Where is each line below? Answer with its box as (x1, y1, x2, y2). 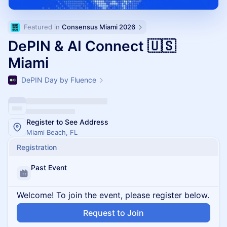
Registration (17, 143, 57, 152)
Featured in (24, 23, 62, 31)
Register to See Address (26, 118, 108, 126)
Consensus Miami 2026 (62, 23, 135, 31)
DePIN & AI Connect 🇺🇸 (8, 37, 176, 55)
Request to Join (83, 208, 144, 218)
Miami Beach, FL (26, 128, 78, 136)
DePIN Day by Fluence (21, 75, 96, 84)
